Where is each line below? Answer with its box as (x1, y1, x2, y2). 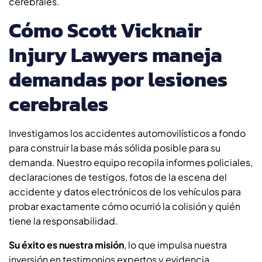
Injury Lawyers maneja (9, 39, 222, 70)
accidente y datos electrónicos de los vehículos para (9, 185, 241, 198)
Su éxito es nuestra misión (9, 238, 124, 251)
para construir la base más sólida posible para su (9, 141, 220, 154)
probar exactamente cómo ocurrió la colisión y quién (9, 199, 240, 212)
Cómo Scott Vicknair (9, 14, 202, 46)
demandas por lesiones (9, 63, 227, 95)
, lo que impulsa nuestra (124, 238, 227, 251)
